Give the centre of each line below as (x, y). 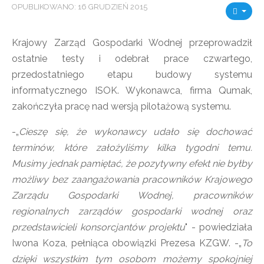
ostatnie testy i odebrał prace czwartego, (132, 59)
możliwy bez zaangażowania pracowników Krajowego (132, 179)
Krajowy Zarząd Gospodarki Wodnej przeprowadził (132, 43)
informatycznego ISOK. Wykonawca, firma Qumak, (132, 90)
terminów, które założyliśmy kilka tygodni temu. (132, 148)
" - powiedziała (219, 227)
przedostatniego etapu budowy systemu (132, 75)
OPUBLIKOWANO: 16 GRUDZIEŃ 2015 (80, 7)
